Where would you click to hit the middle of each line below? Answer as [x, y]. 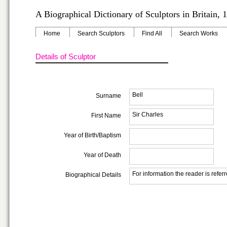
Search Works [199, 33]
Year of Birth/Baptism [92, 135]
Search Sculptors [101, 33]
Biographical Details [93, 175]
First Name [106, 116]
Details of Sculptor [66, 56]
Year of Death [102, 155]
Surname [108, 96]
